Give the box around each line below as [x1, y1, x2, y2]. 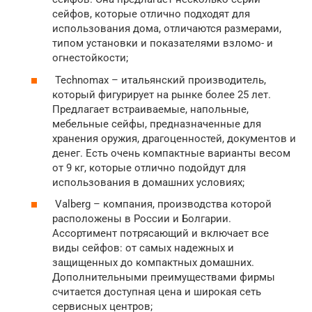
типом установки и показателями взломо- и [52, 37, 273, 50]
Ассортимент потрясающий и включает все [52, 227, 269, 240]
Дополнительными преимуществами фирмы [52, 271, 275, 284]
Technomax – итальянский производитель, [52, 73, 266, 86]
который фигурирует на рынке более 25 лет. [52, 88, 271, 101]
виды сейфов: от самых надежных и [52, 242, 234, 255]
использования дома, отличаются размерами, [52, 22, 281, 36]
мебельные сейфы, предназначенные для [52, 117, 261, 130]
